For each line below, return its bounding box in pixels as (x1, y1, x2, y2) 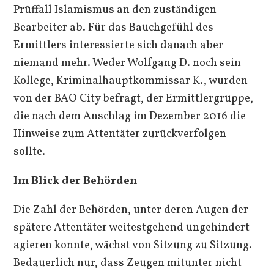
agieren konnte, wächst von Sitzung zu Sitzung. (13, 237, 253, 253)
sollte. (13, 144, 46, 160)
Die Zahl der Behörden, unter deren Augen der (13, 201, 249, 218)
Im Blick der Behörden (13, 172, 138, 189)
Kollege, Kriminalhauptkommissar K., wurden (13, 73, 248, 89)
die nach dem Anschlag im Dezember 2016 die (13, 108, 246, 125)
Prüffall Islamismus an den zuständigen (13, 2, 217, 18)
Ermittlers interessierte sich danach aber (13, 37, 224, 54)
